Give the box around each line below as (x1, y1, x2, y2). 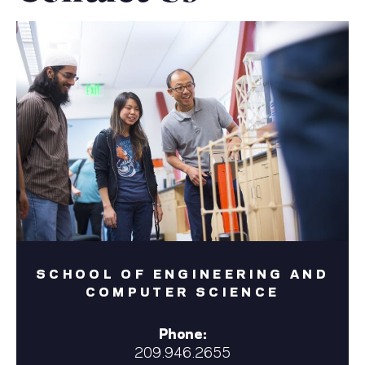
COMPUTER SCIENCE (85, 281, 280, 301)
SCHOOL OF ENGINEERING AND (35, 263, 330, 283)
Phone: (158, 323, 207, 343)
